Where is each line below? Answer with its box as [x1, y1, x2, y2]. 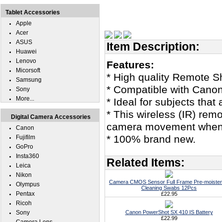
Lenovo [16, 57, 36, 64]
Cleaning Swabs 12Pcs [141, 185, 197, 191]
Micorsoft [16, 67, 40, 74]
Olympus [16, 181, 40, 188]
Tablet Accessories [5, 9, 60, 16]
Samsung [16, 76, 42, 83]
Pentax [16, 190, 35, 197]
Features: [107, 59, 154, 71]
